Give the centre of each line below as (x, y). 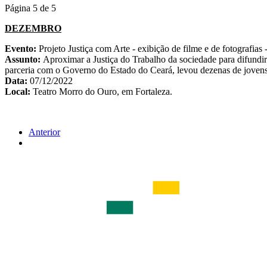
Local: (19, 92)
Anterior (44, 132)
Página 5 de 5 (30, 8)
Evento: (22, 49)
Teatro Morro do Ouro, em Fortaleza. (103, 92)
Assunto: (24, 60)
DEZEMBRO (33, 29)
